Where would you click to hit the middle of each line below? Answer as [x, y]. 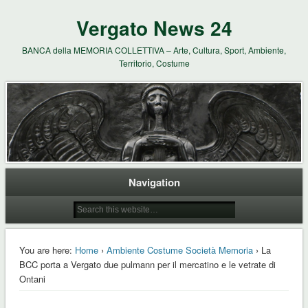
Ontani [32, 278]
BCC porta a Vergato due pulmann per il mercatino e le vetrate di [147, 264]
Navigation [154, 182]
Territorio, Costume [154, 63]
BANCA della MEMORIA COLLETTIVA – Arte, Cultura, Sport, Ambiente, [154, 50]
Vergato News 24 [154, 28]
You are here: [45, 250]
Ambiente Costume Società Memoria [179, 250]
